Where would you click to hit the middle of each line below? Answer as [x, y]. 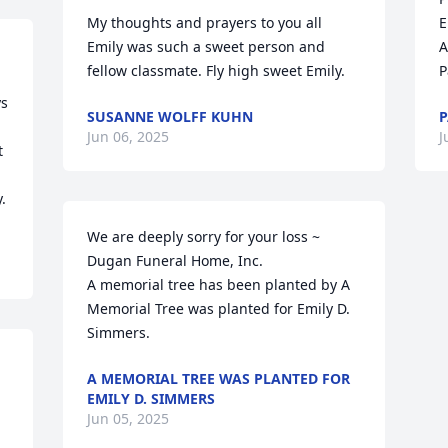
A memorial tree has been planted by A [219, 284]
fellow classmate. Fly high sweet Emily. [216, 70]
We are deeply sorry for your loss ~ [204, 236]
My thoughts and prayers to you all [205, 22]
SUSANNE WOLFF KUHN [170, 116]
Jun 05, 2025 [128, 418]
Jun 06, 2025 [128, 136]
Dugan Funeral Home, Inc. [175, 260]
